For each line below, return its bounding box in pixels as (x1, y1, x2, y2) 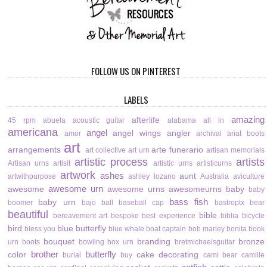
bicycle (241, 212, 265, 221)
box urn (107, 238, 134, 247)
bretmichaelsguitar (174, 238, 235, 247)
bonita (226, 225, 247, 234)
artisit (52, 159, 70, 168)
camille (241, 251, 265, 260)
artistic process (74, 156, 148, 169)
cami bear (203, 251, 238, 260)
